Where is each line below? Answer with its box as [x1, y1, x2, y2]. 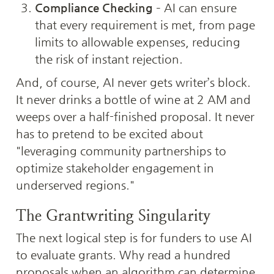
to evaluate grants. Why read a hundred [16, 248, 231, 261]
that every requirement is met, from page [34, 18, 255, 31]
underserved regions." [16, 178, 135, 191]
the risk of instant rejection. [34, 52, 183, 65]
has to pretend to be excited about [16, 127, 203, 140]
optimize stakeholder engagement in [16, 161, 214, 174]
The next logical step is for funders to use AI [16, 231, 252, 244]
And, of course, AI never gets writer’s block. [16, 75, 251, 89]
